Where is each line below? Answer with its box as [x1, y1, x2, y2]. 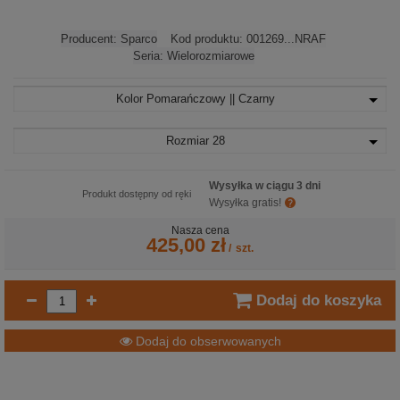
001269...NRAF [246, 32, 326, 46]
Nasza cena [171, 224, 229, 237]
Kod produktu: [171, 32, 246, 46]
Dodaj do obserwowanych [131, 333, 281, 348]
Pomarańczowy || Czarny [146, 92, 275, 105]
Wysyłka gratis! [209, 196, 281, 209]
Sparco [121, 32, 157, 46]
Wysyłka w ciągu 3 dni [209, 179, 321, 192]
